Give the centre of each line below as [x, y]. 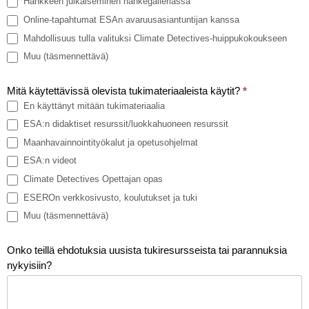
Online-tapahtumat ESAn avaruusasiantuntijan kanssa [130, 19]
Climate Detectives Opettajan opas [92, 179]
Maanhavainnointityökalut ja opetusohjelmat [109, 142]
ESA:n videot [49, 161]
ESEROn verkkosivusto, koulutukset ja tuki [109, 197]
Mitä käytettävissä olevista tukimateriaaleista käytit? [125, 90]
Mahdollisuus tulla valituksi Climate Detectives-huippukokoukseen [154, 38]
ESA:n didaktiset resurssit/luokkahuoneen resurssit [124, 124]
